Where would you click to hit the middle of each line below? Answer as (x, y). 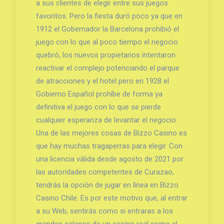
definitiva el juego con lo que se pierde (98, 107)
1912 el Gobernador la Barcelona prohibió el (107, 29)
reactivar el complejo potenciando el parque (107, 68)
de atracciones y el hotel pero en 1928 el (102, 81)
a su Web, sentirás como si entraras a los (104, 211)
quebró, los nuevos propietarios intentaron (105, 55)
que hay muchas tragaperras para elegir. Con (109, 146)
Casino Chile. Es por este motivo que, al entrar (111, 198)
